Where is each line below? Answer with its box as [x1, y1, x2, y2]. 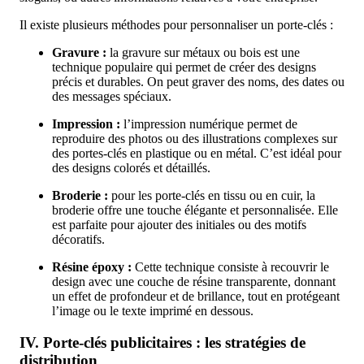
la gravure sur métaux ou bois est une [110, 45, 300, 60]
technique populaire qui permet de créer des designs [52, 60, 316, 75]
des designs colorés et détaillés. [52, 161, 210, 175]
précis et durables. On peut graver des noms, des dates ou [52, 75, 344, 89]
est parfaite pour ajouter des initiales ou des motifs [52, 218, 306, 232]
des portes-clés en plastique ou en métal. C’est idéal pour [52, 146, 341, 161]
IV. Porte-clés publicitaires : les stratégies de [19, 333, 305, 351]
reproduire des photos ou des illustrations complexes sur [52, 132, 337, 146]
